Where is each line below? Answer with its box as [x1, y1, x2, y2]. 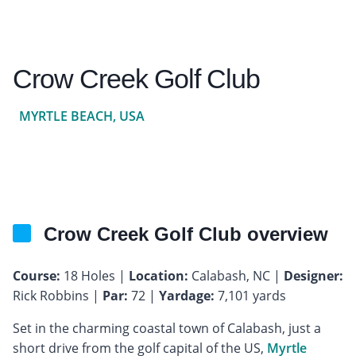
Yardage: [159, 286, 215, 304]
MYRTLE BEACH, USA [19, 106, 145, 125]
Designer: [284, 266, 343, 284]
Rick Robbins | [13, 286, 103, 304]
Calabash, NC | [188, 266, 284, 284]
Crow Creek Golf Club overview [44, 222, 328, 245]
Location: [129, 266, 188, 284]
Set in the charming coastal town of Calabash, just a [13, 319, 321, 337]
